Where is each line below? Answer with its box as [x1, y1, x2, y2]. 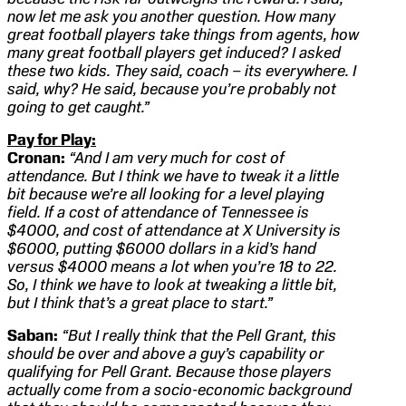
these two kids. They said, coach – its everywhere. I [7, 62, 356, 81]
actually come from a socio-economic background [7, 381, 352, 400]
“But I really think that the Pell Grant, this [62, 326, 336, 345]
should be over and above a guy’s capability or [7, 344, 324, 363]
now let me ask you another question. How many [7, 7, 335, 26]
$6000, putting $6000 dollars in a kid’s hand [7, 239, 316, 258]
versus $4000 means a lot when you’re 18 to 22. [7, 257, 337, 276]
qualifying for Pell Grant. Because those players [7, 362, 332, 382]
